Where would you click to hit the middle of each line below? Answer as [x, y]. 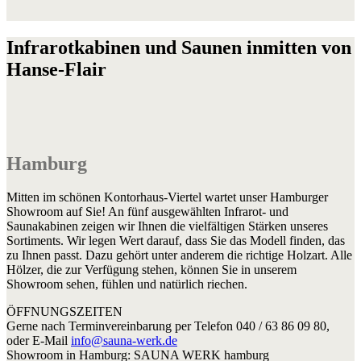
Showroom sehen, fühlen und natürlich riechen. [127, 284]
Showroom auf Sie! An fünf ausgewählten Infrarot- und [147, 212]
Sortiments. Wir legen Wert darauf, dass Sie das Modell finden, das [176, 241]
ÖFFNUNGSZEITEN [64, 312]
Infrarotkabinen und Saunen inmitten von [179, 47]
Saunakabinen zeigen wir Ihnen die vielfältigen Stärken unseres [167, 226]
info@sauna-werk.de [124, 341]
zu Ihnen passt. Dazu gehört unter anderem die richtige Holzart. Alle [179, 255]
